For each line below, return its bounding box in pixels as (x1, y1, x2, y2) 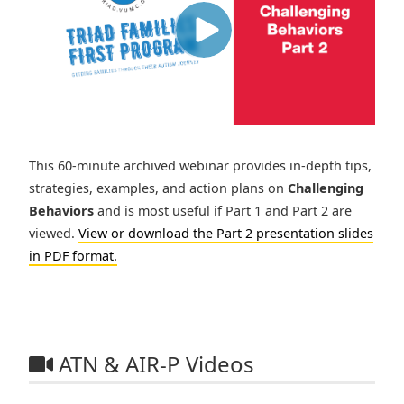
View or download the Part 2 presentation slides (78, 225, 373, 243)
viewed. (29, 225, 78, 243)
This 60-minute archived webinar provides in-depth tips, (29, 157, 372, 175)
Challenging (288, 179, 363, 197)
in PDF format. (29, 247, 117, 265)
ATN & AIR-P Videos (53, 349, 254, 380)
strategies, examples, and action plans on (29, 179, 288, 197)
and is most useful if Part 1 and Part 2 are (94, 202, 352, 220)
